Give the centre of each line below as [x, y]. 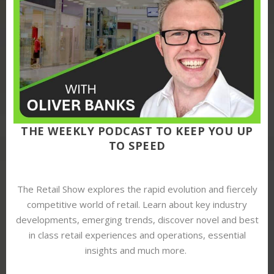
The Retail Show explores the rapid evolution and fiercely [137, 189]
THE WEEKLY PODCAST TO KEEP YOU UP [137, 131]
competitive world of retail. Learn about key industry [137, 205]
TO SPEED [137, 146]
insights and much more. [137, 250]
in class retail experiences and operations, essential [137, 235]
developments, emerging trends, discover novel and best [137, 220]
